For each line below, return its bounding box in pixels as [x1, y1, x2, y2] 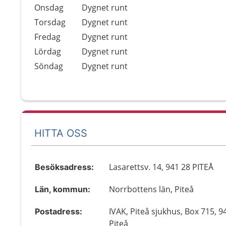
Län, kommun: [35, 184, 90, 194]
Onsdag [34, 2, 64, 13]
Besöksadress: [35, 162, 94, 172]
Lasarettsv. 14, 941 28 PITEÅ [109, 161, 214, 173]
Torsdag [34, 17, 66, 28]
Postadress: [35, 206, 82, 216]
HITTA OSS [34, 127, 87, 139]
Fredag [34, 31, 61, 42]
